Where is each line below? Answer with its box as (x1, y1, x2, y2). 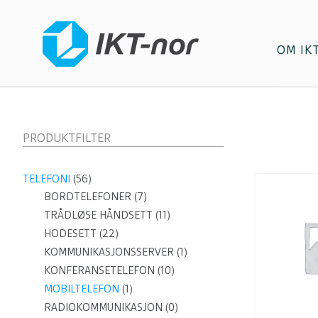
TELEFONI (23, 172, 70, 185)
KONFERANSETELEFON (44, 264, 155, 276)
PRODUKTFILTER (23, 131, 111, 145)
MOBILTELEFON (44, 283, 119, 295)
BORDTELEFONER (44, 190, 131, 202)
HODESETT (44, 227, 97, 239)
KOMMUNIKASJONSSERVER (44, 246, 174, 258)
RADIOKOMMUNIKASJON (44, 301, 163, 313)
